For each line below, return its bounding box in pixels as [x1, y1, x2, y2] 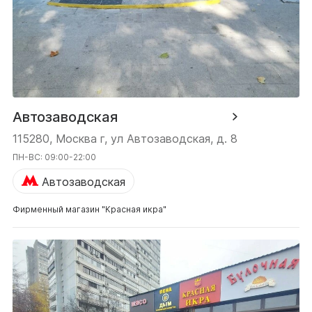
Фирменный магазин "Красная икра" [13, 203, 166, 214]
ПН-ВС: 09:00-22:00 [13, 151, 96, 162]
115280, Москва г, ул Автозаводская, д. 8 [13, 131, 237, 146]
